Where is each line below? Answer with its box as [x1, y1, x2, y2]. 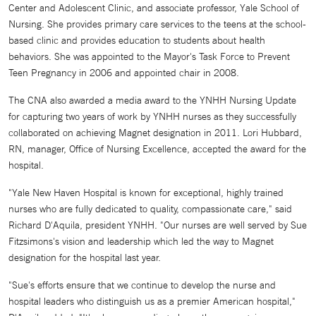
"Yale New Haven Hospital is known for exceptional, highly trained [8, 186, 284, 199]
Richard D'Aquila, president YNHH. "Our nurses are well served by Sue [8, 219, 307, 231]
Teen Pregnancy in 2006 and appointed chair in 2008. [8, 66, 239, 79]
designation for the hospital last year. [8, 251, 161, 264]
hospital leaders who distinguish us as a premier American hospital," [8, 295, 296, 308]
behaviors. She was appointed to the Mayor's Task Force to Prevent [8, 50, 290, 63]
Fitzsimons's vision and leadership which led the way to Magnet [8, 235, 274, 248]
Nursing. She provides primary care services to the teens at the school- [8, 18, 306, 30]
